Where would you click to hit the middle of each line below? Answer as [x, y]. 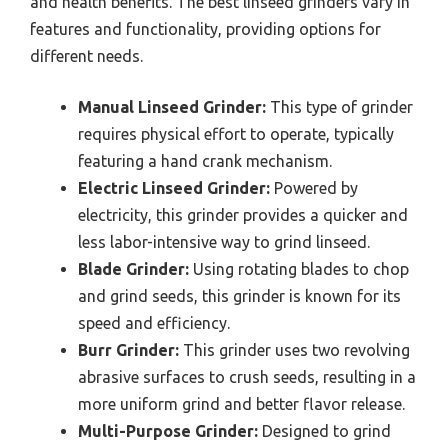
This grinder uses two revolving [294, 349]
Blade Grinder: [133, 268]
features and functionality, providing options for [205, 28]
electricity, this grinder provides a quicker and [243, 214]
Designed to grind [324, 430]
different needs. [86, 55]
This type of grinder [339, 106]
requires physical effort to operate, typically [236, 133]
